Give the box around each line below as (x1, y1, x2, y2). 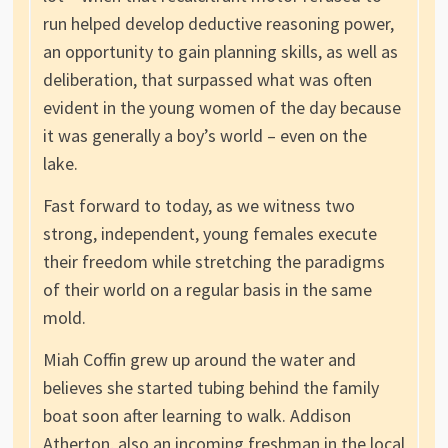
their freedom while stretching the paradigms (42, 250, 385, 274)
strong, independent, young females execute (42, 222, 377, 246)
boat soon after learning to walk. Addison (42, 404, 351, 428)
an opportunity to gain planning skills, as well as (42, 40, 398, 64)
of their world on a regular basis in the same (42, 278, 372, 302)
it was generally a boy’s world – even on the (42, 124, 367, 148)
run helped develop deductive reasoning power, (42, 12, 394, 36)
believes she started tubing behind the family (42, 376, 379, 400)
